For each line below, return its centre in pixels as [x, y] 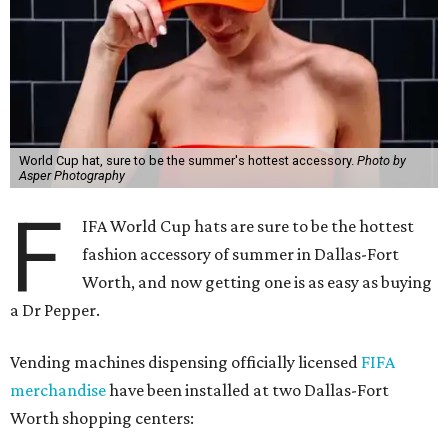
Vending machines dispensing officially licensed [185, 361]
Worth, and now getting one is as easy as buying [257, 281]
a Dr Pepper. [55, 309]
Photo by [381, 160]
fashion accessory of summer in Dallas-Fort [241, 253]
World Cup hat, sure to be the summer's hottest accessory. [187, 160]
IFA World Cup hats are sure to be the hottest [248, 225]
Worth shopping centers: [102, 417]
